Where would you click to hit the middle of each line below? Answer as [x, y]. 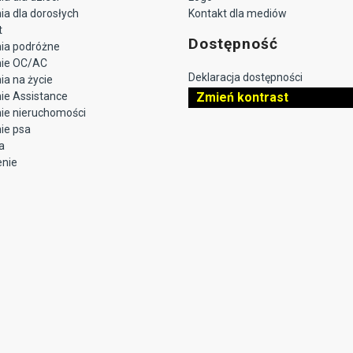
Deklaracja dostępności [245, 77]
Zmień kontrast [242, 97]
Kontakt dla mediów [238, 13]
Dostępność [233, 43]
